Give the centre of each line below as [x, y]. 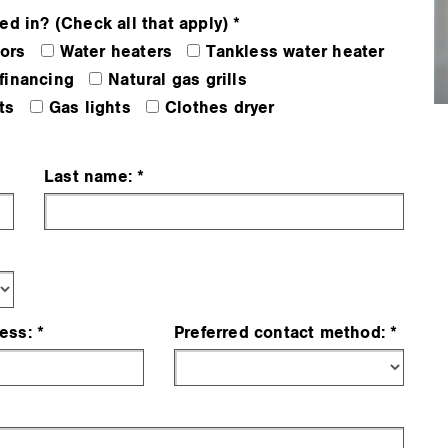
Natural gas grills [177, 80]
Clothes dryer [220, 108]
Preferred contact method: [279, 333]
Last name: [88, 177]
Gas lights [89, 108]
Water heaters [116, 52]
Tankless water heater [295, 52]
